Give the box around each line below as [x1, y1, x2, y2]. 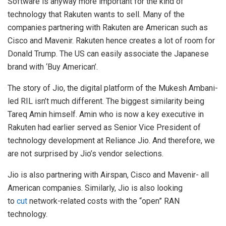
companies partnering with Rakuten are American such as [8, 23, 208, 33]
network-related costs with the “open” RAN [27, 196, 180, 206]
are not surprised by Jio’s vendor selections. [8, 149, 163, 159]
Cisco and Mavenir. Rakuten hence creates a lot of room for [8, 36, 215, 46]
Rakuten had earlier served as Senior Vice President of [8, 123, 201, 133]
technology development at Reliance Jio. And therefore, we [8, 136, 215, 146]
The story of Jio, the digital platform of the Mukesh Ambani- [8, 83, 218, 93]
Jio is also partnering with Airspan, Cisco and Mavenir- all [8, 170, 209, 180]
